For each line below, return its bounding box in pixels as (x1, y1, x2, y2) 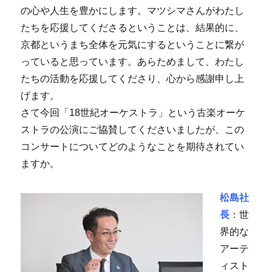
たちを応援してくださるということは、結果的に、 (21, 22, 245, 33)
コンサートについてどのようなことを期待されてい (21, 141, 245, 152)
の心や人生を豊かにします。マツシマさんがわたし (21, 5, 245, 16)
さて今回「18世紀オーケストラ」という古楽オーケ (21, 107, 246, 118)
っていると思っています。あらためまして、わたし (21, 56, 245, 67)
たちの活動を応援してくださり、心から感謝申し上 (21, 73, 245, 84)
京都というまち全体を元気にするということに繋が (21, 39, 245, 50)
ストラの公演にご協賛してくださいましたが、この (21, 124, 245, 135)
